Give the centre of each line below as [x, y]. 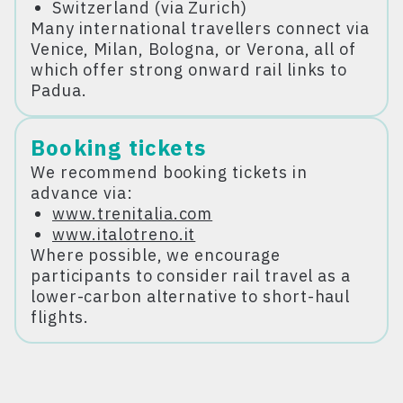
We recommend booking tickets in [169, 172]
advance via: [82, 193]
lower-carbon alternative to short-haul [191, 296]
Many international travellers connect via [200, 28]
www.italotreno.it [124, 234]
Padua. [59, 90]
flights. [60, 317]
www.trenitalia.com [133, 213]
